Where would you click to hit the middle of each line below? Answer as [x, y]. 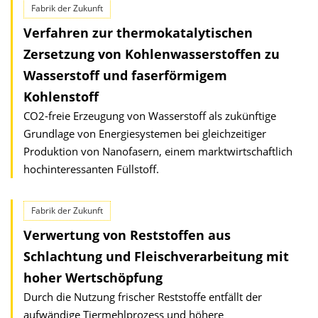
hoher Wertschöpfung [93, 278]
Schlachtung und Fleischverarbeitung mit [156, 256]
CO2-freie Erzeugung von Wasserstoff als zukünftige [150, 116]
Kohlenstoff [61, 97]
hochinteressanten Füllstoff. [91, 169]
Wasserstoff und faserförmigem [125, 75]
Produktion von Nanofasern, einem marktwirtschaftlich [158, 151]
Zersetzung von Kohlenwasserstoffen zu [152, 54]
